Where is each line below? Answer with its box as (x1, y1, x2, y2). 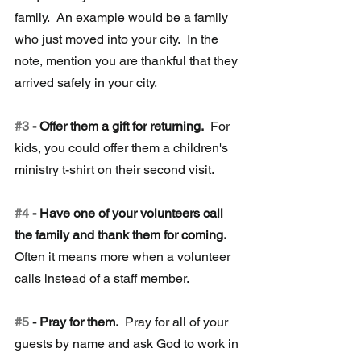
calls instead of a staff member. (15, 270, 189, 286)
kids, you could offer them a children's (15, 139, 231, 156)
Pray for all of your (122, 313, 231, 330)
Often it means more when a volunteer (15, 248, 234, 264)
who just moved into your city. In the (15, 31, 222, 47)
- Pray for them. (29, 313, 122, 330)
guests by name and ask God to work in (15, 335, 242, 351)
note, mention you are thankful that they (15, 52, 241, 68)
